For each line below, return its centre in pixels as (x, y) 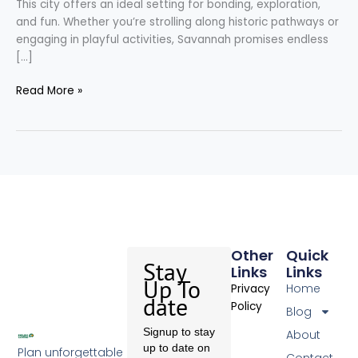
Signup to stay (179, 331)
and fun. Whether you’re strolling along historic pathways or (177, 22)
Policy (247, 306)
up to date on (177, 347)
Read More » (49, 91)
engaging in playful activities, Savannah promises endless (172, 39)
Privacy (251, 288)
